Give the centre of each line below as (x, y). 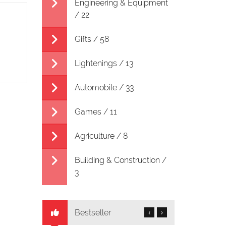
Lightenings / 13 (104, 63)
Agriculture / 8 (101, 136)
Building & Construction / (120, 160)
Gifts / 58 (92, 39)
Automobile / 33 (104, 88)
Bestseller (92, 213)
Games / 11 (96, 112)
